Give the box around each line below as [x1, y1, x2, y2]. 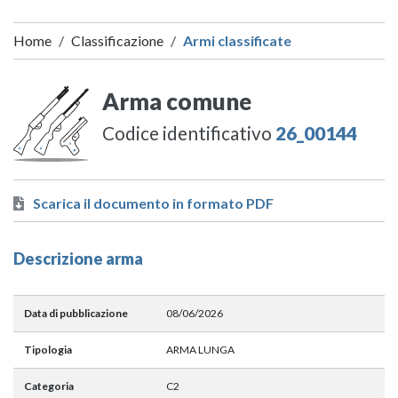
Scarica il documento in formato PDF [33, 195, 274, 212]
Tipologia [24, 343, 72, 357]
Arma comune [102, 87, 251, 116]
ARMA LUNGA [166, 343, 235, 357]
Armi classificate [183, 32, 291, 50]
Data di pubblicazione [24, 306, 128, 321]
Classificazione [71, 32, 163, 50]
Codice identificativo [102, 122, 275, 145]
